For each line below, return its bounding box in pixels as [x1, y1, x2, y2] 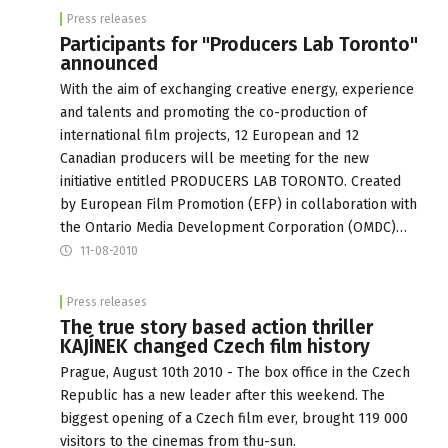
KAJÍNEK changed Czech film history [60, 334, 370, 358]
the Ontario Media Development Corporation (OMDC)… [60, 218, 407, 236]
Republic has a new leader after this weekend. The [60, 386, 385, 404]
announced [60, 51, 158, 75]
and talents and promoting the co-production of [60, 103, 367, 121]
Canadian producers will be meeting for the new [60, 149, 369, 167]
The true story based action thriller [60, 315, 373, 339]
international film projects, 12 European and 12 [60, 126, 359, 144]
